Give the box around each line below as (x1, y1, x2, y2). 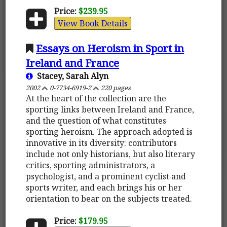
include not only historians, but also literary (26, 148, 196, 160)
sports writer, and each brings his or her (26, 181, 182, 193)
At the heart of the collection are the (26, 92, 167, 104)
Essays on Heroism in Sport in (36, 41, 184, 55)
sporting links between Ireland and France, (26, 103, 195, 115)
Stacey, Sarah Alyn (33, 70, 109, 82)
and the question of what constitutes (26, 115, 167, 126)
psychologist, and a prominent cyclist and (26, 170, 186, 182)
